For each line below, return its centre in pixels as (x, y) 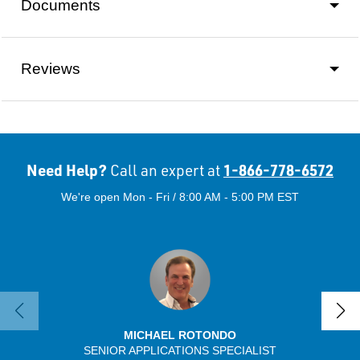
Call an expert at (165, 171)
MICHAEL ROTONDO (180, 335)
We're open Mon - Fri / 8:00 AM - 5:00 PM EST (180, 197)
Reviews (51, 69)
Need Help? (68, 170)
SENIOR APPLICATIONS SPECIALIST (180, 351)
